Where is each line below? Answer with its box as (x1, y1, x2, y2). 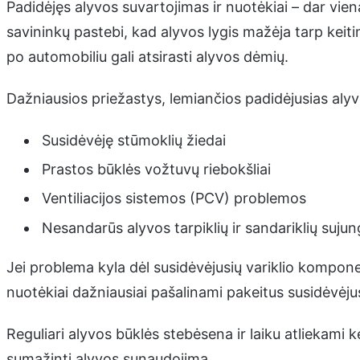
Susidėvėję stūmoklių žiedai (41, 131, 226, 149)
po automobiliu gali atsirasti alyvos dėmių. (6, 48, 288, 66)
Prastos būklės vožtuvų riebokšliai (41, 161, 271, 178)
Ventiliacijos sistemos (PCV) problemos (41, 190, 306, 207)
